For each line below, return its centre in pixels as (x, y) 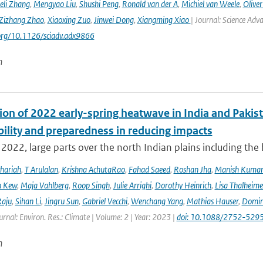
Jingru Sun (61, 201)
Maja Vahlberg (44, 185)
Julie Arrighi (132, 185)
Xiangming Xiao (164, 20)
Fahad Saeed (149, 169)
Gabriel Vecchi (104, 201)
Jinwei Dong (114, 20)
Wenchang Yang (157, 201)
